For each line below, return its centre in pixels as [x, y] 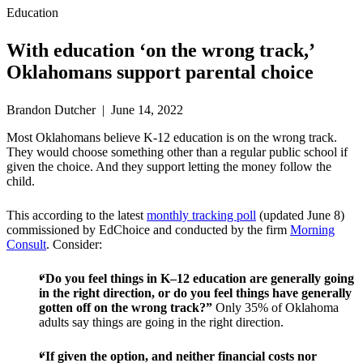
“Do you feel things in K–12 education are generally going [196, 279]
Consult [26, 245]
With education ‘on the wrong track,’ [160, 51]
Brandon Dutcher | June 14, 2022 [95, 110]
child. [21, 181]
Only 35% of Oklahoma [277, 308]
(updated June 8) [300, 216]
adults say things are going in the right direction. [161, 322]
